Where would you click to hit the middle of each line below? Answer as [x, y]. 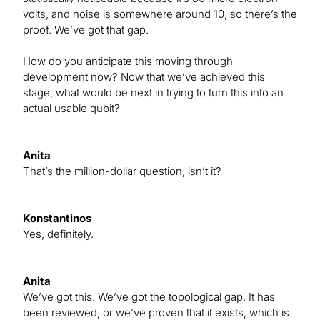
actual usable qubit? [71, 109]
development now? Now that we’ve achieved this [144, 77]
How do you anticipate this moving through [128, 61]
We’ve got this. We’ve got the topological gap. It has [149, 297]
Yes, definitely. [58, 234]
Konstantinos [57, 219]
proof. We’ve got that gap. [86, 30]
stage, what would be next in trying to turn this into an [153, 93]
